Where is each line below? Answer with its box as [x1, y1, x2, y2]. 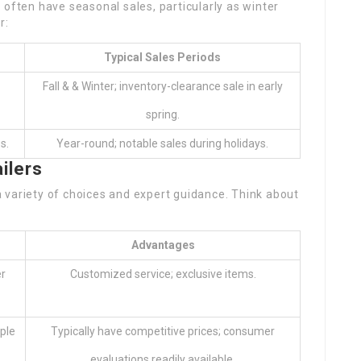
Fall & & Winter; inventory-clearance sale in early [42, 80, 283, 93]
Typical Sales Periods [104, 51, 221, 64]
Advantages [131, 239, 195, 251]
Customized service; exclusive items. [69, 268, 256, 280]
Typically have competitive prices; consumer [51, 325, 275, 338]
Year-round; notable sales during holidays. [56, 137, 268, 150]
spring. [145, 108, 180, 121]
